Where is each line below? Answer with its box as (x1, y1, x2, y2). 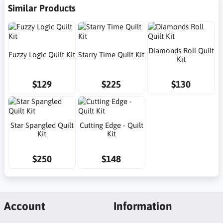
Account (3, 200, 45, 213)
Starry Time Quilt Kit (78, 50, 145, 59)
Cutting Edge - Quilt (79, 120, 143, 129)
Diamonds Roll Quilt (148, 46, 214, 55)
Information (113, 200, 172, 213)
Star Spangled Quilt (10, 120, 74, 129)
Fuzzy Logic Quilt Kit (8, 50, 76, 59)
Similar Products (8, 2, 76, 14)
